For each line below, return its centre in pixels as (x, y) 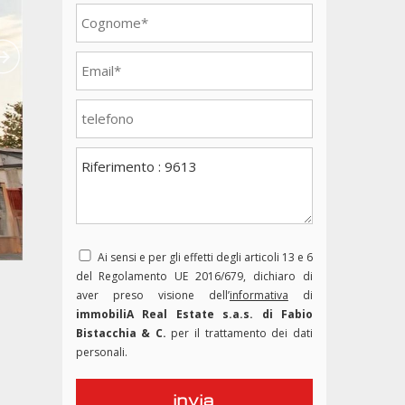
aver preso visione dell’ (152, 295)
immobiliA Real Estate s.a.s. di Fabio (194, 314)
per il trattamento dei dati (240, 333)
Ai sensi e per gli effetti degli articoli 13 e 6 (205, 257)
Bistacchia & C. (121, 333)
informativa (259, 295)
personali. (101, 352)
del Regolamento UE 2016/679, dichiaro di (194, 276)
